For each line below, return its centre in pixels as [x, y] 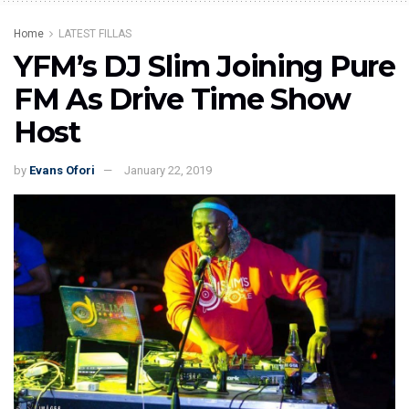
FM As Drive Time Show [183, 99]
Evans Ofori [62, 170]
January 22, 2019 [168, 170]
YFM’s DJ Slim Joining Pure [204, 66]
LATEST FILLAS [95, 33]
